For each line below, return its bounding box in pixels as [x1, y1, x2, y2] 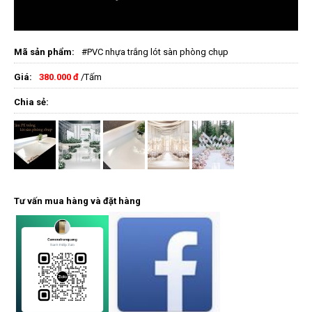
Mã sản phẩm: [14, 46, 75, 57]
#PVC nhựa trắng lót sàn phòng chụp [81, 46, 228, 57]
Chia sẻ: [14, 96, 49, 107]
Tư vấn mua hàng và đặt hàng [14, 195, 141, 206]
